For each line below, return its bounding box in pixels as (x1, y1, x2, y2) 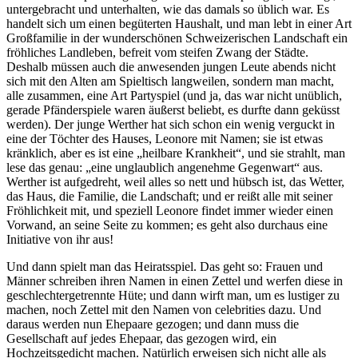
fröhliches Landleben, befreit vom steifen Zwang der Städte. (6, 45, 308, 59)
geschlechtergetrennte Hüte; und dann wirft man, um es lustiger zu (6, 288, 340, 302)
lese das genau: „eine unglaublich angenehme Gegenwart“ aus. (6, 160, 323, 174)
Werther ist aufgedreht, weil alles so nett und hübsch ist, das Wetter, (6, 174, 344, 189)
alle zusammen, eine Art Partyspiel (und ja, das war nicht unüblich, (6, 88, 342, 102)
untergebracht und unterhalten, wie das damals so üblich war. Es (6, 2, 329, 16)
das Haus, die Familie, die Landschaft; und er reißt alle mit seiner (6, 189, 332, 203)
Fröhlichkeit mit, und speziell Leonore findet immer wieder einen (6, 203, 333, 217)
